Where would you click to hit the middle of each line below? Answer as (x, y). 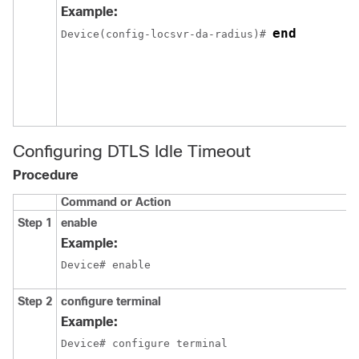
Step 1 (35, 223)
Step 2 (35, 301)
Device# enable (106, 265)
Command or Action (116, 202)
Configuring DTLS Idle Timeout (132, 151)
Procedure (46, 175)
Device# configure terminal (144, 343)
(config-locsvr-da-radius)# (186, 34)
